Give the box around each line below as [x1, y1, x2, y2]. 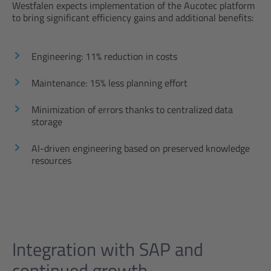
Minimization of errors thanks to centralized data [31, 102, 233, 117]
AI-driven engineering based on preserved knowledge [31, 141, 250, 155]
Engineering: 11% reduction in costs [31, 49, 177, 64]
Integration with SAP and [12, 235, 203, 263]
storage [31, 114, 62, 129]
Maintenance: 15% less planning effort [31, 76, 188, 90]
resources [31, 153, 71, 168]
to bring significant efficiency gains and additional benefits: [12, 10, 253, 25]
